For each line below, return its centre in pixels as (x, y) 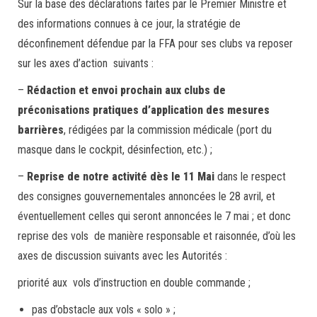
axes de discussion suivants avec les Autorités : (122, 256)
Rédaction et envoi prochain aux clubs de (126, 90)
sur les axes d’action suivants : (86, 63)
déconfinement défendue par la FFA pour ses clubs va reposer (155, 44)
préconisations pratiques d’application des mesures (144, 110)
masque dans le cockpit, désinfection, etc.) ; (115, 150)
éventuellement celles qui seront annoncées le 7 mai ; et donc (154, 216)
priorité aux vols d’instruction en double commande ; (134, 283)
